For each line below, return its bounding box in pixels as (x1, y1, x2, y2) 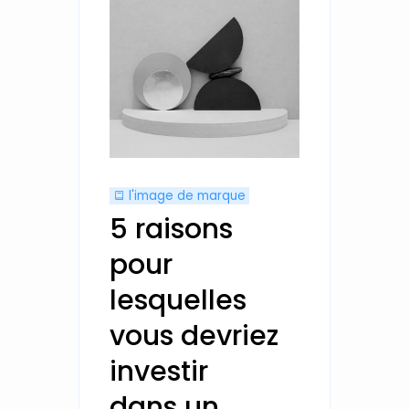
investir (109, 351, 208, 391)
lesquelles (109, 280, 246, 320)
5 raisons (109, 209, 233, 248)
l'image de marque (124, 187, 246, 205)
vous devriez (109, 316, 278, 355)
